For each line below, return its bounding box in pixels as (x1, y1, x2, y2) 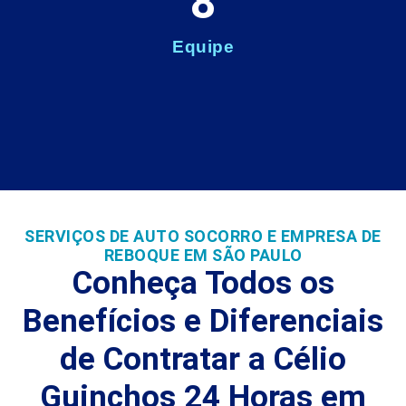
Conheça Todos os (72, 265, 334, 303)
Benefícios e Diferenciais (23, 303, 383, 341)
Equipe (172, 37, 234, 57)
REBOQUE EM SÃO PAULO (103, 246, 303, 266)
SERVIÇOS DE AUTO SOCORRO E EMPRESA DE (24, 227, 382, 246)
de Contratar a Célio (60, 341, 346, 379)
